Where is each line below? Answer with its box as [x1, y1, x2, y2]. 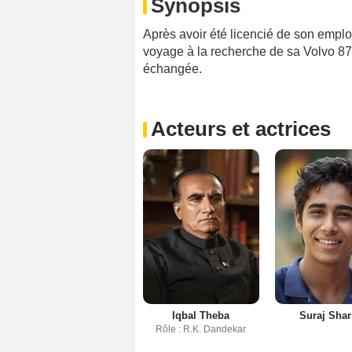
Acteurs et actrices [151, 117, 331, 141]
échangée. [143, 62, 202, 76]
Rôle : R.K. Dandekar [156, 324, 247, 335]
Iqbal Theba [172, 310, 230, 322]
